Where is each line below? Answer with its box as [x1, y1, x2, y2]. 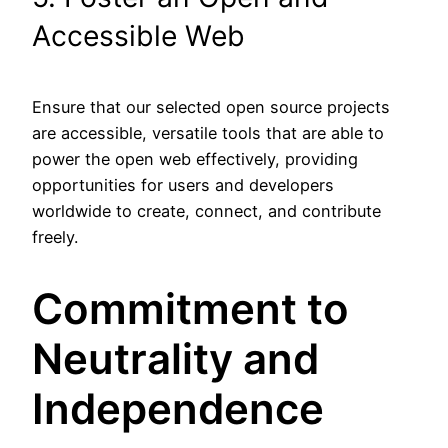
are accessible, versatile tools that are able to [32, 122, 384, 143]
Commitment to [32, 283, 349, 335]
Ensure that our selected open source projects [32, 96, 390, 117]
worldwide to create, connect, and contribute [32, 200, 381, 221]
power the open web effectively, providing [32, 148, 358, 169]
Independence [32, 383, 324, 435]
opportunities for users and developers [32, 174, 334, 195]
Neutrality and [32, 333, 319, 385]
